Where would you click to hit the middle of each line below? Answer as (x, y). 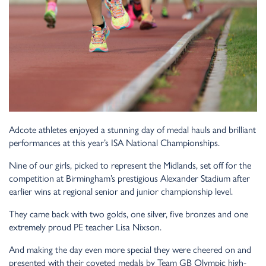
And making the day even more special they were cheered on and (130, 249)
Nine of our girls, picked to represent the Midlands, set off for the (130, 165)
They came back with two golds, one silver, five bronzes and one (129, 214)
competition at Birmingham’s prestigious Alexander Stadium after (129, 178)
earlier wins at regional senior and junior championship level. (121, 191)
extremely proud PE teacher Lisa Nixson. (85, 227)
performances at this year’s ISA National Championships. (114, 142)
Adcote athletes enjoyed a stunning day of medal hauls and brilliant (132, 129)
